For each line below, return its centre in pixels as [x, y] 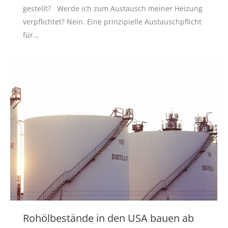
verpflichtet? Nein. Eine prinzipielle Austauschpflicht [112, 22]
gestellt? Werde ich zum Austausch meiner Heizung [113, 9]
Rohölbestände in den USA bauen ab [108, 218]
